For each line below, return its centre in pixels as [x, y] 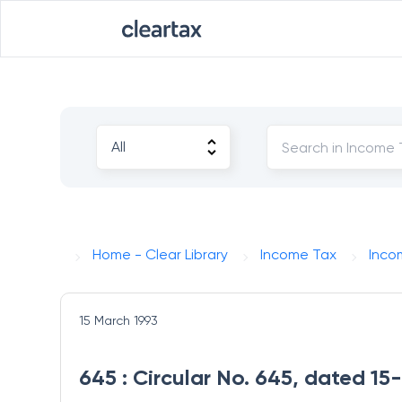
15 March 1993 [119, 320]
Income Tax [299, 254]
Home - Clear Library [161, 254]
